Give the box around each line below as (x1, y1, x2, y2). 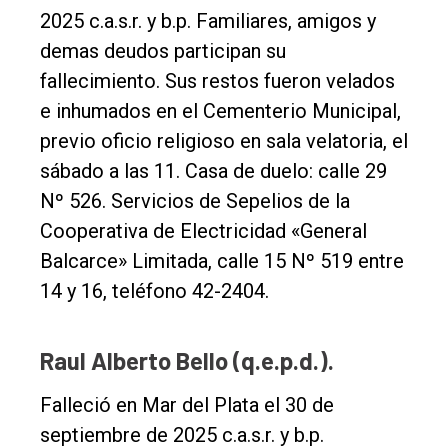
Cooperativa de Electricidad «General (40, 218, 367, 243)
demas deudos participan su (40, 38, 286, 63)
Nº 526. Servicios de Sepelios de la (40, 188, 350, 213)
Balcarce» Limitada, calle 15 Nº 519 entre (40, 248, 404, 273)
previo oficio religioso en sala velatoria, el (40, 128, 408, 153)
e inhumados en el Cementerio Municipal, (40, 98, 401, 123)
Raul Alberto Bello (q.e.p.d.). (40, 345, 334, 375)
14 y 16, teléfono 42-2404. (40, 278, 269, 303)
